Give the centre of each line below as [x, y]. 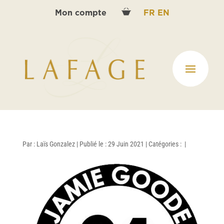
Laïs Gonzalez [55, 144]
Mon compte [82, 13]
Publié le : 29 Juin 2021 [111, 144]
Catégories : [165, 144]
